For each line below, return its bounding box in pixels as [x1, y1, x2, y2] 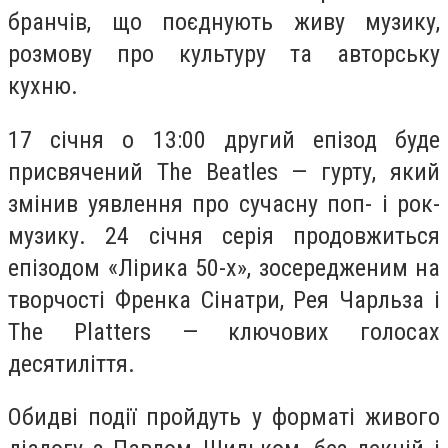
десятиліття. [8, 349, 135, 378]
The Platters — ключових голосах [8, 317, 440, 346]
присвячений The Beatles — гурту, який [8, 157, 440, 186]
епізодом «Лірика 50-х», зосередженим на [8, 253, 440, 282]
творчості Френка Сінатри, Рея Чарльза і [8, 285, 440, 314]
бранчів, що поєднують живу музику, [8, 7, 440, 36]
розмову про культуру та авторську [8, 39, 440, 68]
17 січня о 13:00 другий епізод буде [8, 125, 440, 154]
